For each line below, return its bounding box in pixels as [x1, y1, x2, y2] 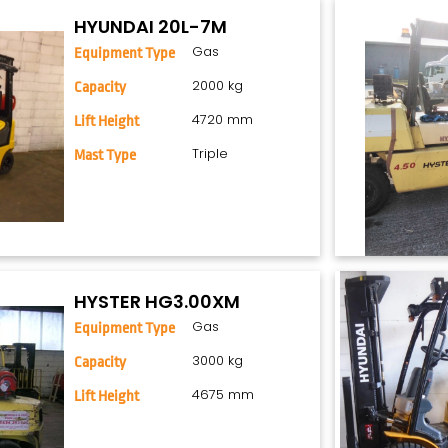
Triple [191, 144, 228, 164]
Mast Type [74, 147, 137, 165]
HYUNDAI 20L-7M [74, 14, 228, 40]
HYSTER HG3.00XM [74, 289, 241, 315]
